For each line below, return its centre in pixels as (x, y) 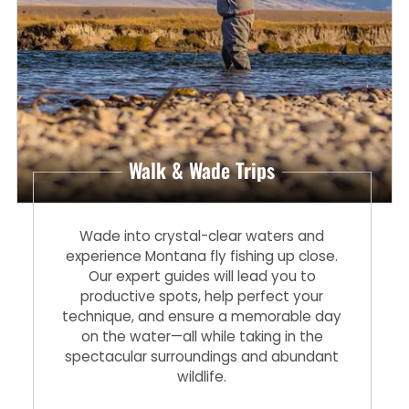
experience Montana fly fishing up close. (202, 256)
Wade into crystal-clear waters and (202, 236)
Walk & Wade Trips (202, 169)
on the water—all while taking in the (202, 336)
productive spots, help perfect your (202, 296)
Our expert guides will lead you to (202, 276)
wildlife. (202, 376)
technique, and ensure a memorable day (202, 316)
